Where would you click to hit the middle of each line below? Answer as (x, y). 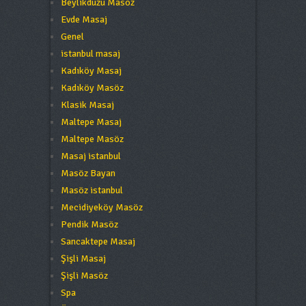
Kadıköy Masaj (91, 71)
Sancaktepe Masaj (98, 241)
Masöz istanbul (92, 190)
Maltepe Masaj (91, 122)
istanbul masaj (90, 54)
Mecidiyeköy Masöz (101, 207)
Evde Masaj (84, 19)
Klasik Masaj (87, 105)
